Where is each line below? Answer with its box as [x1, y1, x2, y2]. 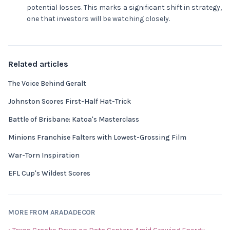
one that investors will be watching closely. [27, 14, 170, 23]
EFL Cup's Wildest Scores [8, 169, 90, 178]
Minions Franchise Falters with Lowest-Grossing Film [8, 133, 186, 142]
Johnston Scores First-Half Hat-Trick [8, 97, 131, 106]
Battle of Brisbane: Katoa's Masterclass [8, 115, 139, 124]
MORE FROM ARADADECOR [8, 208, 96, 217]
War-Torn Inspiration [8, 151, 80, 160]
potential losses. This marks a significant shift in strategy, [27, 3, 222, 12]
